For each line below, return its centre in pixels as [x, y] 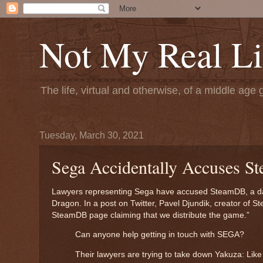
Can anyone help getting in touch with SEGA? [160, 235]
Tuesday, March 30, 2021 [92, 135]
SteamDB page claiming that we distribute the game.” [151, 215]
